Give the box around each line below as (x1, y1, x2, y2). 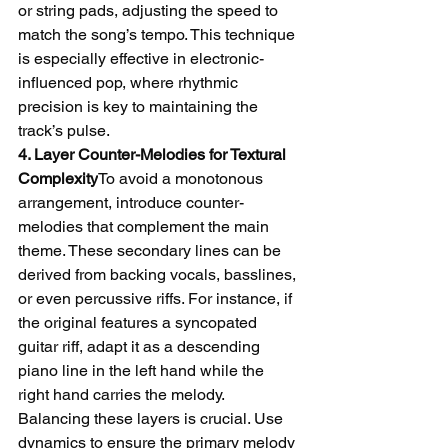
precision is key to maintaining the (18, 97, 262, 116)
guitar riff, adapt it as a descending (18, 337, 264, 356)
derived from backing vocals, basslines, (18, 265, 300, 284)
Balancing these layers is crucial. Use (18, 409, 287, 428)
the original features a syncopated (18, 313, 261, 332)
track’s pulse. (18, 121, 110, 140)
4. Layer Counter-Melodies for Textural (18, 145, 290, 164)
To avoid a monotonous (98, 169, 267, 188)
